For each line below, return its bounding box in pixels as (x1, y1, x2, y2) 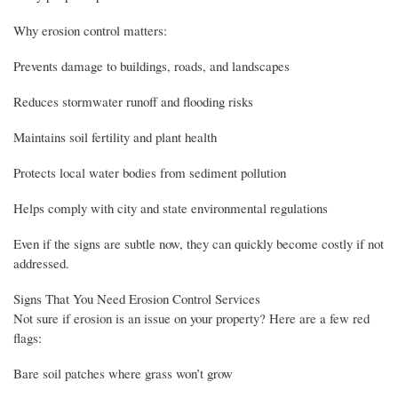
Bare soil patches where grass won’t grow (13, 363, 233, 382)
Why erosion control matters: (13, 21, 167, 40)
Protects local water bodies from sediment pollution (13, 163, 286, 182)
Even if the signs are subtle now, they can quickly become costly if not (13, 234, 384, 252)
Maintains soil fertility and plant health (13, 128, 217, 147)
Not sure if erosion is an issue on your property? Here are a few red (13, 308, 370, 327)
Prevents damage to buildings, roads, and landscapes (13, 57, 290, 76)
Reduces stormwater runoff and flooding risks (13, 92, 253, 111)
